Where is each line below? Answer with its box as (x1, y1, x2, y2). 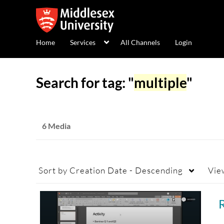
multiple (134, 74, 186, 91)
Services (70, 38, 95, 46)
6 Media (42, 121, 70, 130)
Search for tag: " (36, 74, 134, 91)
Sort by (38, 165, 67, 175)
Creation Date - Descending (67, 165, 183, 175)
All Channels (120, 38, 160, 46)
